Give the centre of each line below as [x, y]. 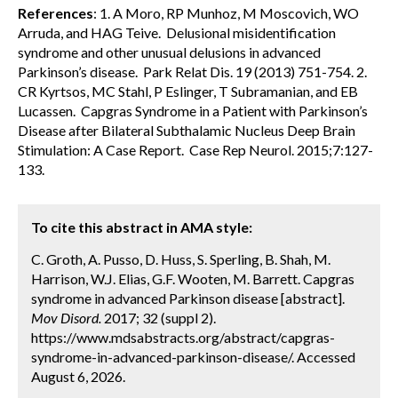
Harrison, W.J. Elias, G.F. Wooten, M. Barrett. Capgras [193, 278]
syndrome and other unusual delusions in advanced [169, 52]
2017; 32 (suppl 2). [159, 317]
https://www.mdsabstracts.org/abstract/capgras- [183, 337]
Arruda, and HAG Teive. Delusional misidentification [177, 32]
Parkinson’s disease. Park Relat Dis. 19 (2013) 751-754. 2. [192, 71]
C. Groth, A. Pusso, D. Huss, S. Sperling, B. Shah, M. [181, 259]
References [56, 12]
